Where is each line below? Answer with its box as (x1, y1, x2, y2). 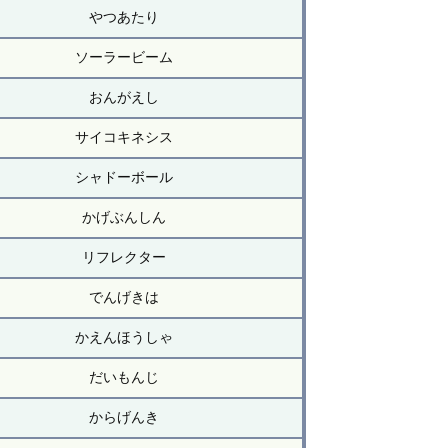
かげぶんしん (81, 209, 166, 226)
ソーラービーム (74, 49, 173, 66)
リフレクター (81, 249, 166, 266)
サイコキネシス (74, 129, 173, 146)
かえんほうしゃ (74, 329, 173, 346)
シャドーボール (74, 169, 173, 186)
